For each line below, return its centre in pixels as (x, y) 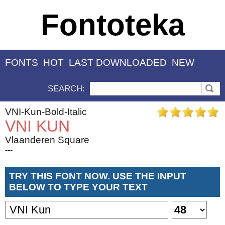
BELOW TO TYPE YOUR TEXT (78, 187)
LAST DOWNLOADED (118, 63)
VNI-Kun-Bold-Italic (46, 111)
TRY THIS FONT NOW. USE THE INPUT (98, 176)
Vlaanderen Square (47, 140)
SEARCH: (66, 88)
